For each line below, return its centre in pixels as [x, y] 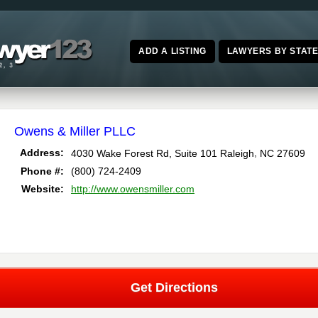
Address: [42, 153]
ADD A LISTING [172, 51]
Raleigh [237, 153]
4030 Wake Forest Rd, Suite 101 [144, 153]
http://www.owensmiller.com [133, 189]
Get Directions [174, 288]
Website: [43, 189]
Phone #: [42, 171]
